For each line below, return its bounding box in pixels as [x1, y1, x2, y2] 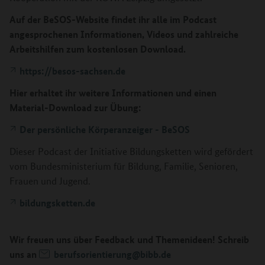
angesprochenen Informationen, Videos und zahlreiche [9, 27, 238, 41]
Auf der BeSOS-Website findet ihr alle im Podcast [9, 12, 216, 26]
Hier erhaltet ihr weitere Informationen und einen [9, 85, 216, 99]
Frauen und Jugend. [9, 174, 91, 187]
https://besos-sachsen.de [20, 63, 125, 77]
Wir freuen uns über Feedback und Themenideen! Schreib [9, 232, 249, 246]
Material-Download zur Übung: [9, 100, 141, 114]
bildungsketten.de [20, 195, 95, 209]
